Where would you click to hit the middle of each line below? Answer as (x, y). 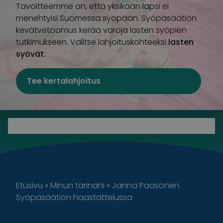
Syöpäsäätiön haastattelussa (74, 197)
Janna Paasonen (146, 185)
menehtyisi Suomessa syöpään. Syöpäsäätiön (106, 18)
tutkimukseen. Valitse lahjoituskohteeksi (92, 42)
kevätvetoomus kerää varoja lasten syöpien (101, 30)
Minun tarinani (77, 185)
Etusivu (29, 185)
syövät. (31, 54)
